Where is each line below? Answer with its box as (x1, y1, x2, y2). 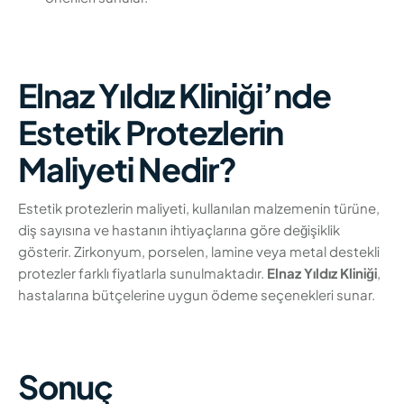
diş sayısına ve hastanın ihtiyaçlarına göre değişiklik (18, 221, 340, 239)
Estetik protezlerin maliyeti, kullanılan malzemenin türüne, (18, 199, 380, 217)
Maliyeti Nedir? (18, 149, 236, 190)
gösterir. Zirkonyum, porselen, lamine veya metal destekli (18, 243, 380, 261)
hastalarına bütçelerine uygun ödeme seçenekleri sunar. (18, 286, 375, 304)
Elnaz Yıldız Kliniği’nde (18, 75, 331, 116)
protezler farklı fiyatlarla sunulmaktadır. (18, 264, 267, 282)
